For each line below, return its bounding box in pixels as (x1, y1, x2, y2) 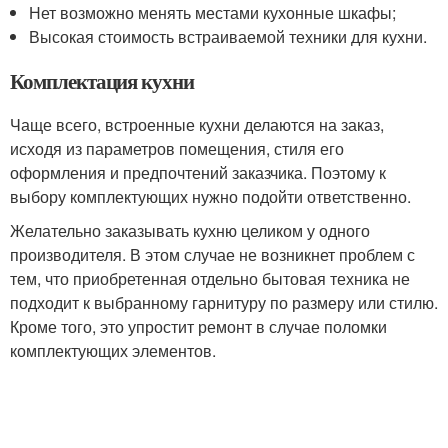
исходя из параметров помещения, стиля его (10, 137, 344, 160)
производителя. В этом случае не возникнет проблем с (10, 243, 415, 266)
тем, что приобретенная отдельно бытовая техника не (10, 267, 410, 290)
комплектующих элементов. (10, 339, 216, 362)
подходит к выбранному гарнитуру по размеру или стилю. (10, 291, 438, 314)
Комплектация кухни (10, 66, 195, 96)
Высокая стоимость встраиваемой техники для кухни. (29, 25, 428, 48)
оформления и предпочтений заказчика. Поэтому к (10, 161, 386, 184)
